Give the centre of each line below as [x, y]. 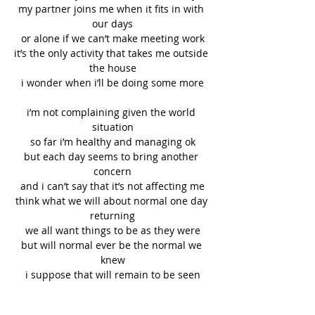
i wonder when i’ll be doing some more [112, 83]
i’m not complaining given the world [112, 112]
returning [112, 216]
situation [112, 127]
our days [112, 24]
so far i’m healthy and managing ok [112, 142]
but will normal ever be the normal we [112, 245]
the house [112, 68]
